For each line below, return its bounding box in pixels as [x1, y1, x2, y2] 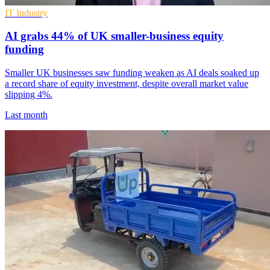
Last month [5, 110, 48, 121]
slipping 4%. [5, 89, 52, 100]
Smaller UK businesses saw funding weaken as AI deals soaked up [5, 67, 259, 78]
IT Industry [5, 7, 48, 18]
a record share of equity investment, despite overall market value [5, 78, 248, 89]
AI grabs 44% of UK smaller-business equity [5, 30, 224, 43]
